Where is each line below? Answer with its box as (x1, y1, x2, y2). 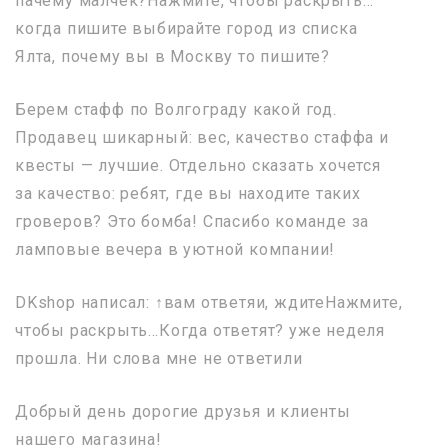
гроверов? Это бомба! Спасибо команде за (15, 211, 370, 231)
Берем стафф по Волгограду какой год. (15, 99, 337, 119)
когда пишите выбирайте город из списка (15, 18, 358, 38)
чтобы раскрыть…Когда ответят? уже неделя (15, 320, 385, 340)
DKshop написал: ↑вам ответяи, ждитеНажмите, (15, 292, 403, 312)
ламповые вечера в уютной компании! (15, 239, 336, 259)
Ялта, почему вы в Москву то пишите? (15, 46, 331, 66)
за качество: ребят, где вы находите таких (15, 183, 361, 203)
